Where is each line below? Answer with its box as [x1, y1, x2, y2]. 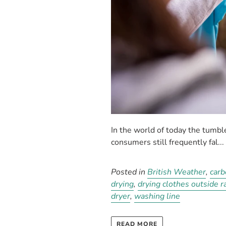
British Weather [147, 166, 206, 178]
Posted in [111, 166, 148, 178]
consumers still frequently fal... [111, 137, 224, 148]
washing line [134, 191, 181, 202]
